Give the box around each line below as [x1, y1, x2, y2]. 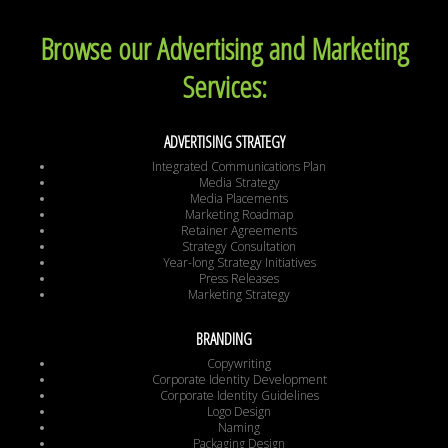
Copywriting [207, 355, 271, 373]
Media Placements [190, 190, 288, 208]
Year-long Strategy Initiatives [162, 254, 316, 272]
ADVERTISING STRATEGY [163, 131, 285, 154]
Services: [181, 66, 267, 108]
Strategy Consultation [182, 238, 296, 256]
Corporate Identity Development [151, 371, 327, 389]
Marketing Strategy [188, 286, 290, 304]
